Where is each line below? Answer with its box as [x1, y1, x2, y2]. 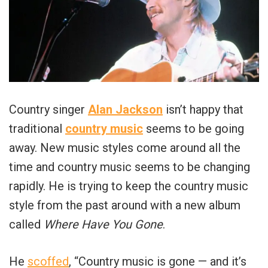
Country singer [9, 102, 88, 117]
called [9, 217, 44, 232]
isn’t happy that [163, 102, 243, 117]
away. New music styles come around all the [9, 140, 240, 155]
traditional [9, 121, 65, 136]
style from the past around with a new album [9, 197, 240, 212]
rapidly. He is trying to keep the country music [9, 178, 248, 193]
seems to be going [143, 121, 244, 136]
